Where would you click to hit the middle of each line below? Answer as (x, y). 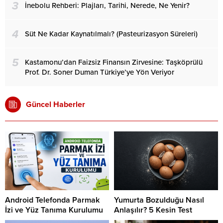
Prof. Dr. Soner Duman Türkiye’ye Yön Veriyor (100, 72)
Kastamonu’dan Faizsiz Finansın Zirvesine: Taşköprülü (114, 62)
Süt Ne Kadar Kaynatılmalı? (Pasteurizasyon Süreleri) (111, 34)
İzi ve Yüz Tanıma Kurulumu (54, 210)
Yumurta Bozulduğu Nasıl (159, 200)
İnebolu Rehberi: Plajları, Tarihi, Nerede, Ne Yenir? (107, 6)
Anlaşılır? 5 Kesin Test (153, 210)
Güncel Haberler (56, 105)
